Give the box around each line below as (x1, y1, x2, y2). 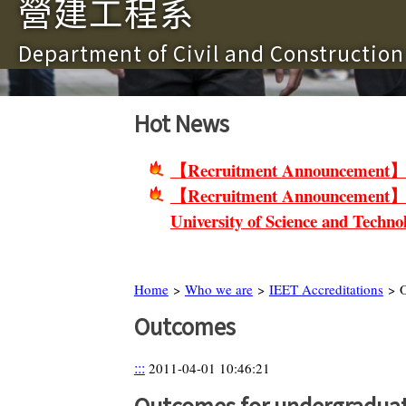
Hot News (133, 106, 229, 139)
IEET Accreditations (268, 279, 383, 298)
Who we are (184, 279, 253, 298)
